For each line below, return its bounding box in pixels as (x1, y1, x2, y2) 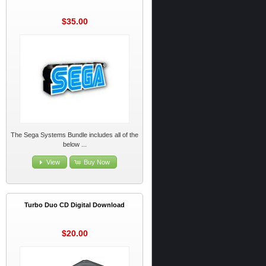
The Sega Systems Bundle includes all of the (11, 131, 139, 138)
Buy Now (83, 159, 110, 166)
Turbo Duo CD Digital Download (24, 201, 125, 208)
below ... (62, 140, 87, 148)
